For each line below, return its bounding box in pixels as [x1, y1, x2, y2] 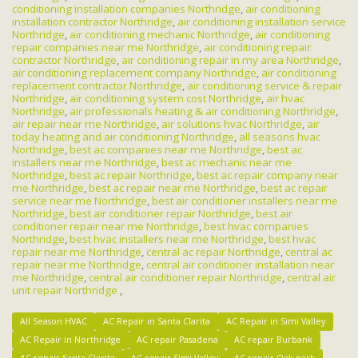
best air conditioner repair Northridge [70, 205, 251, 221]
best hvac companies [204, 218, 308, 233]
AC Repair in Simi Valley [226, 315, 325, 327]
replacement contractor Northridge [12, 78, 182, 93]
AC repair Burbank [234, 333, 312, 345]
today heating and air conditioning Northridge [12, 129, 234, 144]
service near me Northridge [12, 193, 147, 208]
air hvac [266, 90, 304, 105]
